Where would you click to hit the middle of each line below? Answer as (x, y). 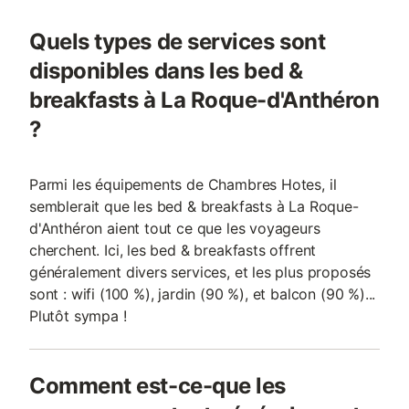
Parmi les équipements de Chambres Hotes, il (183, 184)
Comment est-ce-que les (157, 386)
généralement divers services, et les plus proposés (200, 272)
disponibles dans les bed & (166, 71)
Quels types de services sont (178, 42)
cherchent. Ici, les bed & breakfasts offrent (173, 250)
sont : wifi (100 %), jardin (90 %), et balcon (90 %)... (203, 294)
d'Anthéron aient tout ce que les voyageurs (175, 228)
